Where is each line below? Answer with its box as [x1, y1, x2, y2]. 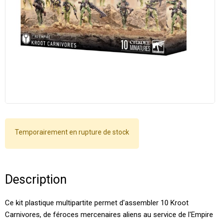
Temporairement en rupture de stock [15, 128, 129, 137]
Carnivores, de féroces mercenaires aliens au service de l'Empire [5, 210, 213, 219]
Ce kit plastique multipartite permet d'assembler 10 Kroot [5, 198, 189, 207]
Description [5, 172, 67, 187]
